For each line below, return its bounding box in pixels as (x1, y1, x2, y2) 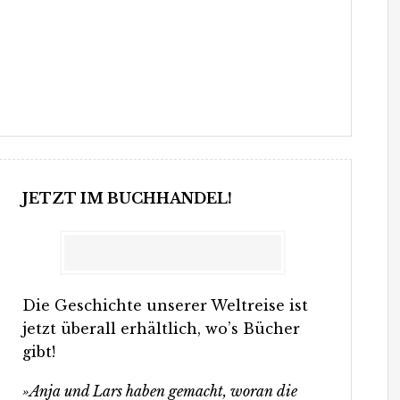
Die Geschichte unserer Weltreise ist (21, 296, 308, 314)
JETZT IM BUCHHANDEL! (21, 188, 232, 207)
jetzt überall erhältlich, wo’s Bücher (21, 319, 300, 337)
